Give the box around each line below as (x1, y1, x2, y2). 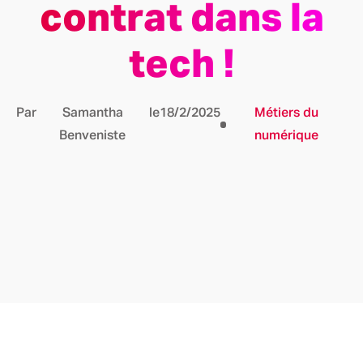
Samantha (62, 106, 123, 120)
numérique (254, 129, 319, 143)
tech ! (128, 46, 235, 86)
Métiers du (254, 106, 319, 120)
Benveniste (59, 129, 126, 143)
